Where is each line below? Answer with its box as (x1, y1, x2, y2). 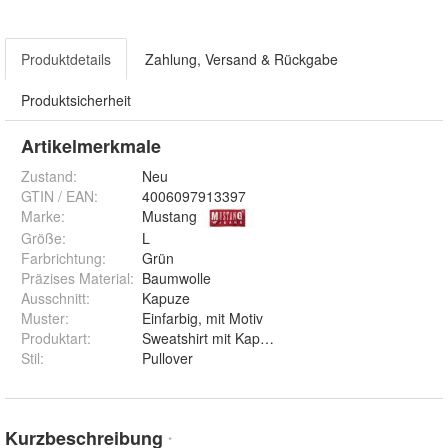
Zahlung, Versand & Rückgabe (145, 48, 338, 69)
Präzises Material (21, 267, 130, 288)
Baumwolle (142, 267, 211, 288)
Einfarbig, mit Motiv (142, 307, 263, 328)
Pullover (142, 347, 193, 368)
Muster (21, 307, 65, 328)
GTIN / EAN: (21, 185, 98, 206)
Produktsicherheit (21, 89, 131, 110)
